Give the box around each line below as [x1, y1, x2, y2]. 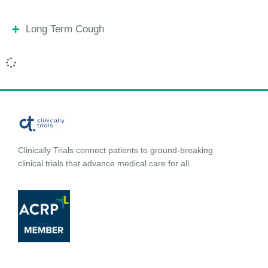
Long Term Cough [25, 23, 104, 35]
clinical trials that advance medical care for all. [18, 159, 191, 169]
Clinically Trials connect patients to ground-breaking [18, 145, 213, 156]
